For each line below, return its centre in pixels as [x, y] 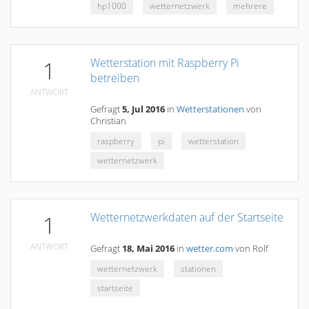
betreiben [115, 78]
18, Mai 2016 [148, 249]
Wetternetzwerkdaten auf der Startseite [187, 217]
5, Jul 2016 [143, 109]
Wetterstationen [210, 109]
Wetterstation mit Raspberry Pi [165, 63]
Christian [108, 121]
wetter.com [210, 249]
